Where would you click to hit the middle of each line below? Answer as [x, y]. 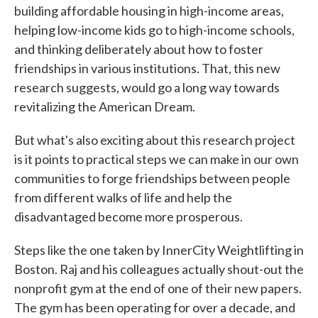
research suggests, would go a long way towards [147, 87]
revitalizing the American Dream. [105, 106]
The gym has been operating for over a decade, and [155, 307]
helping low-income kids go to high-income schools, [154, 29]
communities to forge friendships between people [152, 178]
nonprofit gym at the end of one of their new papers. [158, 288]
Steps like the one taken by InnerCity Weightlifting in [159, 250]
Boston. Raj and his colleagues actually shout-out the [159, 269]
